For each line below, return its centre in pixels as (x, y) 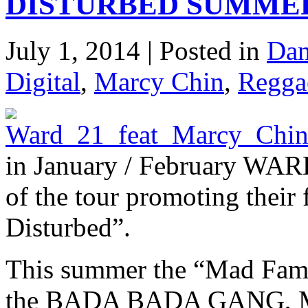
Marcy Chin (159, 81)
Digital (43, 81)
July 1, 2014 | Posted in (136, 50)
